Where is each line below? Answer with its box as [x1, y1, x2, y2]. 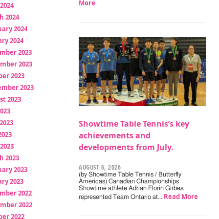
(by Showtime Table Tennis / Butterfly [79, 172, 182, 178]
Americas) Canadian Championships [79, 178, 179, 185]
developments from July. [79, 142, 174, 153]
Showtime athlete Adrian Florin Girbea [79, 185, 184, 192]
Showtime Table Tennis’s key [79, 118, 190, 130]
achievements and [79, 130, 151, 141]
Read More [164, 192, 198, 201]
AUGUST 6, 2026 [79, 163, 121, 172]
